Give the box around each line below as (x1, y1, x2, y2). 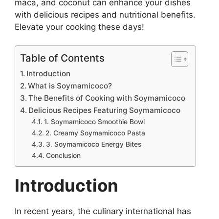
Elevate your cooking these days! (15, 22, 144, 32)
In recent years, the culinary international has (15, 206, 191, 217)
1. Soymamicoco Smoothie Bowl (44, 118, 145, 126)
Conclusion (45, 152, 81, 160)
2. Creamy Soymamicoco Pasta (45, 129, 145, 137)
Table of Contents (20, 52, 105, 65)
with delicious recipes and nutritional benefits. (15, 9, 196, 20)
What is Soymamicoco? (28, 81, 112, 91)
